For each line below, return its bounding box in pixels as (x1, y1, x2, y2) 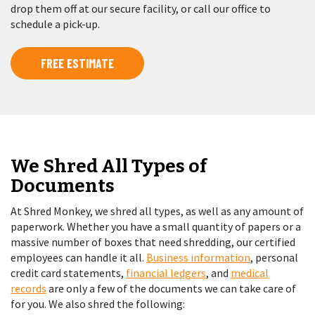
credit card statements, (11, 266, 126, 281)
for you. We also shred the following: (11, 297, 185, 311)
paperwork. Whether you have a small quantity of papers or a (11, 219, 301, 234)
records (11, 281, 46, 296)
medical (231, 266, 269, 281)
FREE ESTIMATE (41, 56, 114, 72)
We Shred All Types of (11, 155, 207, 178)
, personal (250, 250, 298, 265)
